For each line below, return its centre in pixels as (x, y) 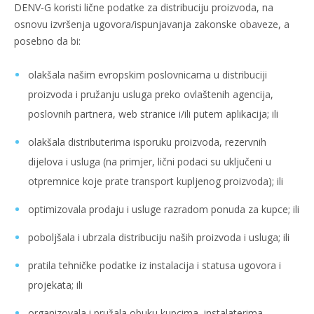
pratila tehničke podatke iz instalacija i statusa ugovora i (155, 265)
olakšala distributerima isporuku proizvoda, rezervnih (147, 142)
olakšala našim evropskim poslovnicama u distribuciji (148, 75)
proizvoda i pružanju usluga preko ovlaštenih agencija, (151, 94)
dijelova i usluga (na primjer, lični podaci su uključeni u (150, 162)
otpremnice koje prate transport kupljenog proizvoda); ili (156, 181)
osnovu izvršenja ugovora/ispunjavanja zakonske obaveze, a (152, 24)
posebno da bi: (47, 41)
